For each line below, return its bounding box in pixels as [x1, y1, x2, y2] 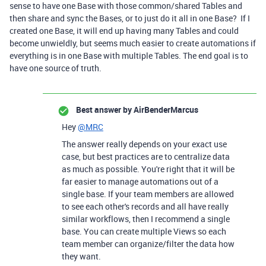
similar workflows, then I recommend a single [62, 213, 230, 224]
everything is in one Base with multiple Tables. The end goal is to [9, 50, 248, 61]
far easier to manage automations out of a [62, 176, 218, 187]
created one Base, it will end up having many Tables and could [9, 25, 239, 36]
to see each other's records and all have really [62, 201, 229, 212]
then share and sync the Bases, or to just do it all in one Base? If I [9, 12, 250, 24]
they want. [62, 251, 101, 262]
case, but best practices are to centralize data [62, 151, 230, 162]
